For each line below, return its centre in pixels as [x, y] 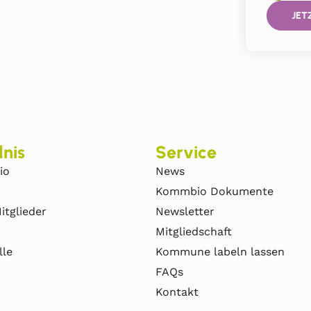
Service [186, 152]
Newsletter [185, 212]
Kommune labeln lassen [220, 252]
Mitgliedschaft [194, 232]
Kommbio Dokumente [215, 192]
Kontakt [177, 292]
